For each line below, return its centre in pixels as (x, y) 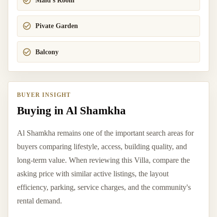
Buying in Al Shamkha (71, 110)
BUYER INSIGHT (44, 95)
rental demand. (39, 201)
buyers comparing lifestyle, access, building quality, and (102, 146)
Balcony (47, 52)
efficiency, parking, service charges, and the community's (104, 187)
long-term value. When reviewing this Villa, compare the (103, 160)
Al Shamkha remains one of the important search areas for (105, 133)
